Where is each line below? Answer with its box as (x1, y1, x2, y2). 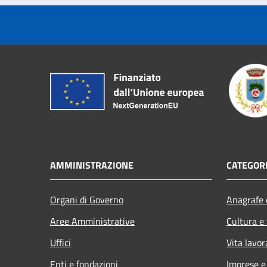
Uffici (50, 235, 71, 250)
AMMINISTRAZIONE (50, 158, 133, 173)
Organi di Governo (50, 193, 123, 207)
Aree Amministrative (50, 214, 135, 229)
